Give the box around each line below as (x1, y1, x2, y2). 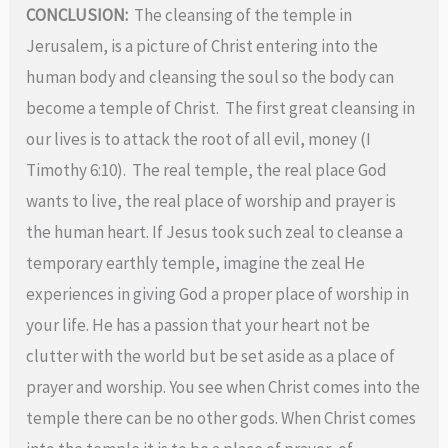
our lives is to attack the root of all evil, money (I (26, 127, 372, 150)
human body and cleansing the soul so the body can (26, 65, 395, 88)
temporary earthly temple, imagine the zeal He (26, 251, 366, 274)
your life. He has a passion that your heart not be (26, 313, 371, 336)
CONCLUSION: (26, 3, 132, 26)
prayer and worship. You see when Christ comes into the (26, 375, 421, 398)
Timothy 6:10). (26, 158, 130, 181)
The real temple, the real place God (132, 158, 388, 181)
